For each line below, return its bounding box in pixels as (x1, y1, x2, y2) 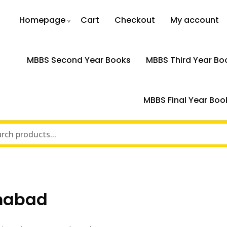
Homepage (19, 14, 66, 26)
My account (170, 14, 219, 26)
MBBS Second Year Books (26, 54, 131, 66)
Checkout (115, 14, 156, 26)
